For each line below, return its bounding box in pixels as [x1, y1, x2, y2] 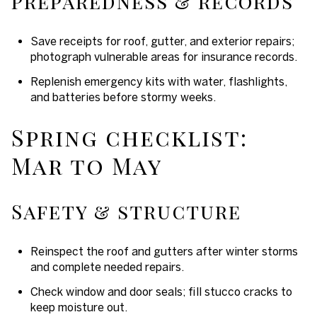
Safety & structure [11, 198, 241, 225]
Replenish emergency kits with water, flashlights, [30, 74, 287, 88]
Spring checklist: [11, 122, 248, 153]
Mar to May [11, 150, 162, 181]
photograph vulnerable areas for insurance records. [30, 50, 297, 63]
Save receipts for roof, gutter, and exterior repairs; [30, 34, 294, 47]
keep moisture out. [30, 301, 127, 314]
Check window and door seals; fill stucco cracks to [30, 285, 292, 299]
